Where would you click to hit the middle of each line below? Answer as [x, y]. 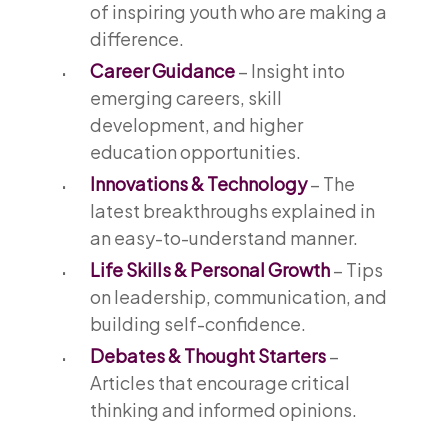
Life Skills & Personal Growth [209, 269]
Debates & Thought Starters [207, 355]
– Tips [356, 269]
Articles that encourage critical [219, 382]
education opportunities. [195, 151]
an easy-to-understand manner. [223, 237]
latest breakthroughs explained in [232, 210]
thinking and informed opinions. [223, 409]
